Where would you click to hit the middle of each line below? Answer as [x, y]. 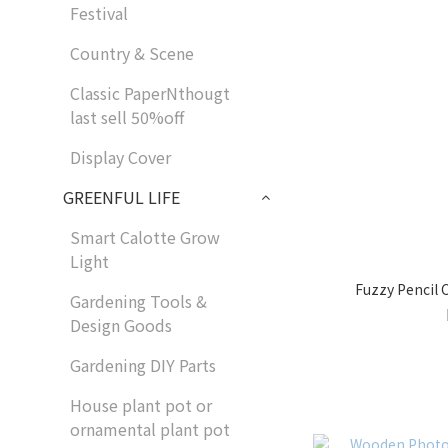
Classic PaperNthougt [150, 93]
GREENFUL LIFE [121, 197]
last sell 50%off [127, 117]
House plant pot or [141, 405]
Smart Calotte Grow [145, 237]
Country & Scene [132, 53]
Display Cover [120, 157]
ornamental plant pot [150, 429]
